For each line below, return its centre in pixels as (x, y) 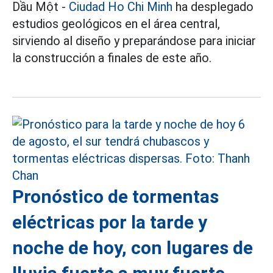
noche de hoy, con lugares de (133, 248)
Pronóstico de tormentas (115, 197)
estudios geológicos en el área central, (116, 24)
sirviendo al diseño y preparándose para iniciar (134, 41)
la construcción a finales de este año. (112, 58)
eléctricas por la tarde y (110, 222)
